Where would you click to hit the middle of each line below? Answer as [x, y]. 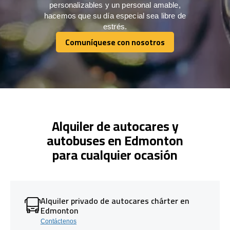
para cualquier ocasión [115, 155]
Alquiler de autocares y [115, 126]
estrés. [115, 26]
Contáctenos [59, 221]
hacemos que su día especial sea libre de [115, 15]
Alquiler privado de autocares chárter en [114, 200]
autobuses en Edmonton [115, 140]
